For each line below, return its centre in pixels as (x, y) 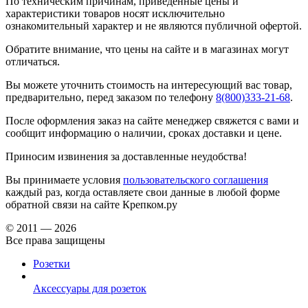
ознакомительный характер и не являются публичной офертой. (154, 25)
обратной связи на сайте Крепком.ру (91, 204)
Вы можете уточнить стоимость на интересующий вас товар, (149, 85)
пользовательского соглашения (196, 179)
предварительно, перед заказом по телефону (111, 97)
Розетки (52, 263)
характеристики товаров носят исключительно (115, 13)
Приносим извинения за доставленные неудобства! (126, 156)
